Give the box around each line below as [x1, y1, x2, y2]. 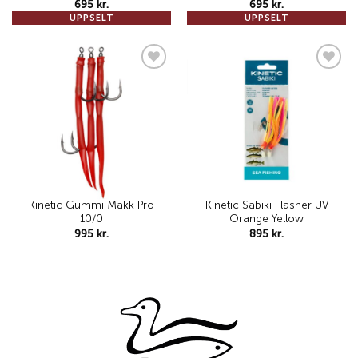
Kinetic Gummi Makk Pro [29, 198, 154, 213]
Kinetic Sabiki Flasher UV [205, 198, 328, 213]
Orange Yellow [229, 212, 304, 226]
